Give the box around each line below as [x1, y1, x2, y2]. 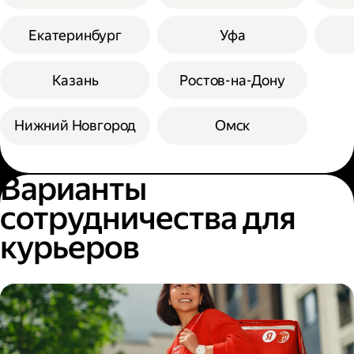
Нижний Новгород [13, 117, 137, 134]
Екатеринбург [28, 26, 122, 43]
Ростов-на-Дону [179, 71, 285, 88]
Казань [51, 71, 99, 88]
